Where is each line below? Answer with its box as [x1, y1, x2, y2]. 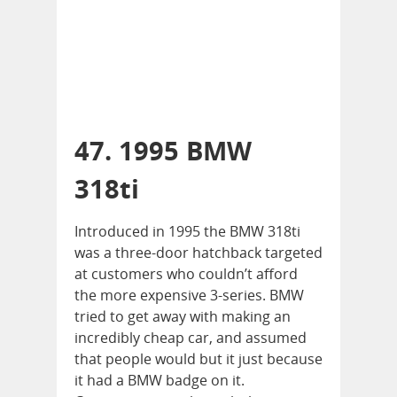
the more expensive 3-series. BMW [74, 285, 304, 306]
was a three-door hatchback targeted [74, 243, 323, 263]
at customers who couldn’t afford [74, 264, 298, 284]
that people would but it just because [74, 349, 323, 370]
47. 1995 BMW [74, 133, 252, 168]
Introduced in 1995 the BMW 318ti [74, 222, 300, 242]
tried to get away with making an [74, 307, 291, 327]
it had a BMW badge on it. [74, 370, 245, 391]
